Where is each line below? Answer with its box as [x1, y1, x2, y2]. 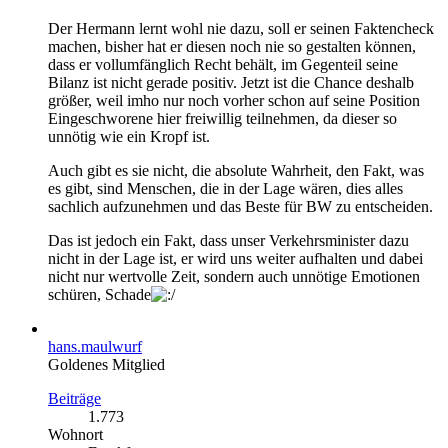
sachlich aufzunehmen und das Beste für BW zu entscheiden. [48, 197, 433, 215]
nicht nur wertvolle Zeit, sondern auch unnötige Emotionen [48, 267, 420, 285]
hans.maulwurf [48, 337, 142, 355]
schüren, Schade [48, 285, 151, 303]
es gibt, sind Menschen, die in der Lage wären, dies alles [48, 179, 403, 197]
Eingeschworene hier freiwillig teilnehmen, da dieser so [48, 109, 397, 127]
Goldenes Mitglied [48, 355, 165, 373]
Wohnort [48, 425, 103, 443]
